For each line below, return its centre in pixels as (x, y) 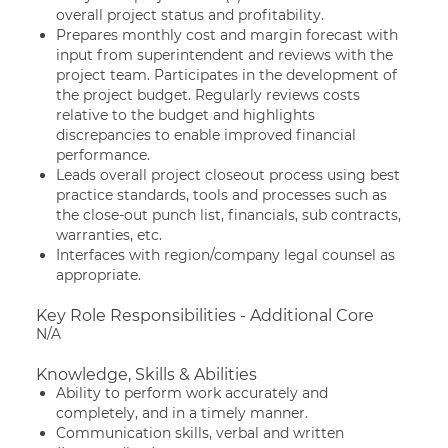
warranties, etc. (111, 235)
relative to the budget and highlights (185, 115)
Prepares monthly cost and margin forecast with (227, 35)
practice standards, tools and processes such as (221, 195)
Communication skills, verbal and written (200, 433)
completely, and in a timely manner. (182, 413)
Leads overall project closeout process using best (228, 175)
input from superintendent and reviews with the (224, 55)
